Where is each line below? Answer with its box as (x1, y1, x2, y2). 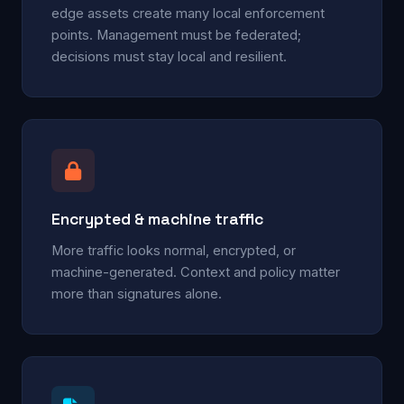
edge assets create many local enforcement (51, 5, 325, 22)
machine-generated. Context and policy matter (51, 263, 340, 280)
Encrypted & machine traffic (51, 208, 263, 229)
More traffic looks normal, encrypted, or (51, 242, 296, 259)
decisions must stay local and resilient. (51, 48, 287, 65)
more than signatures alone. (51, 285, 222, 302)
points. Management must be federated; (51, 26, 301, 43)
